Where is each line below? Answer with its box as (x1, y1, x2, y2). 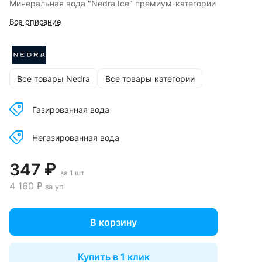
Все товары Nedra (17, 73, 90, 84)
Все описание (9, 17, 61, 27)
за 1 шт (60, 168, 85, 178)
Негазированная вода (32, 132, 119, 143)
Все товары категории (105, 73, 195, 84)
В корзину (90, 216, 137, 228)
